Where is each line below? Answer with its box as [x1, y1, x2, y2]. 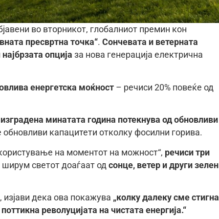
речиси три [165, 147, 210, 157]
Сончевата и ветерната [102, 37, 198, 47]
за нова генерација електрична [72, 50, 203, 60]
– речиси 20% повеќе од [114, 82, 214, 92]
